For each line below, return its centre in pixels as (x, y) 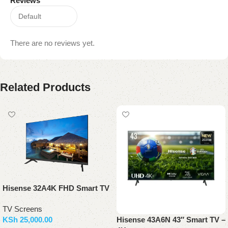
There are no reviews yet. (52, 43)
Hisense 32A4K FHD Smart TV (56, 188)
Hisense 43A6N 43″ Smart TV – (171, 220)
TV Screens (22, 209)
